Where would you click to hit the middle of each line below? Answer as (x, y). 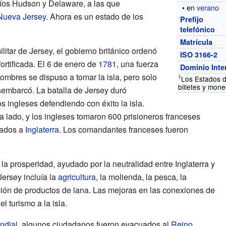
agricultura (77, 177)
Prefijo (192, 19)
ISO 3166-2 (199, 54)
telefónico (198, 29)
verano (208, 7)
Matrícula (196, 42)
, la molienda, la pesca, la (141, 177)
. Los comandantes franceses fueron (123, 129)
